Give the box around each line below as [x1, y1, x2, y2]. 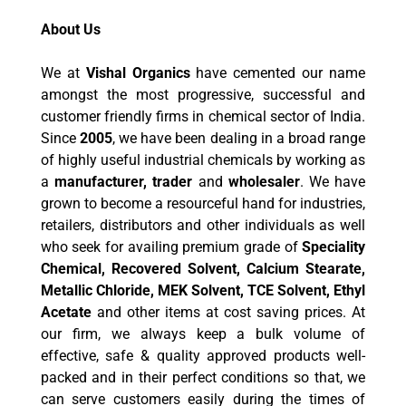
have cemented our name [189, 64, 366, 82]
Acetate [40, 304, 97, 321]
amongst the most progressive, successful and [40, 86, 366, 103]
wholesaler [227, 173, 300, 190]
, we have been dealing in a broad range [111, 130, 366, 147]
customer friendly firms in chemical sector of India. [40, 108, 366, 125]
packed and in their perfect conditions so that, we [40, 369, 366, 386]
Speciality [302, 238, 366, 256]
